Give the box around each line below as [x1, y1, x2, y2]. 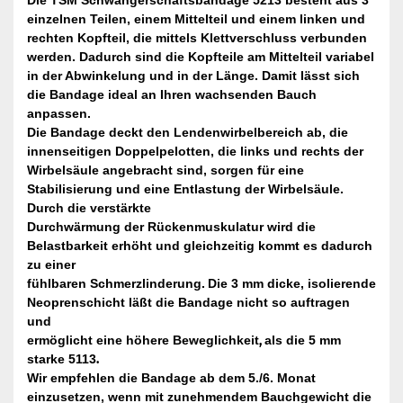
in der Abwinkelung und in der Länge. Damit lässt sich [27, 68, 360, 84]
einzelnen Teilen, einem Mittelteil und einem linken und [27, 12, 365, 27]
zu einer [27, 257, 76, 273]
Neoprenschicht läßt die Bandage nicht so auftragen [27, 295, 350, 310]
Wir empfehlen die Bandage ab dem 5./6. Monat [27, 371, 316, 386]
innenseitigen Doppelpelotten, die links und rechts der [27, 144, 363, 159]
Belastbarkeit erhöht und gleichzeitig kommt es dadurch [27, 238, 372, 254]
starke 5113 [27, 352, 96, 367]
